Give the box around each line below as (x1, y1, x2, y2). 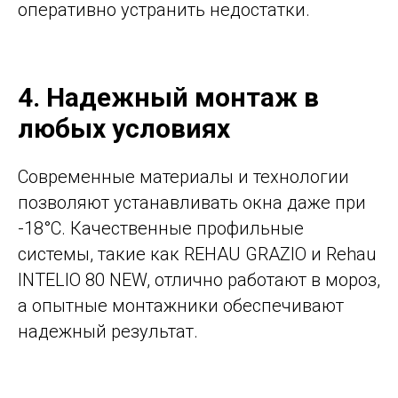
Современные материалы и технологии (18, 165, 349, 187)
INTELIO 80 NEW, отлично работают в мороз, (18, 268, 380, 291)
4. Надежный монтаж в (18, 81, 319, 113)
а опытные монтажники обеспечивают (18, 294, 344, 316)
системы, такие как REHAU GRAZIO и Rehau (18, 243, 377, 265)
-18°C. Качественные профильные (18, 217, 304, 239)
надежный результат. (18, 320, 198, 342)
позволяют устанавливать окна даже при (18, 191, 366, 213)
